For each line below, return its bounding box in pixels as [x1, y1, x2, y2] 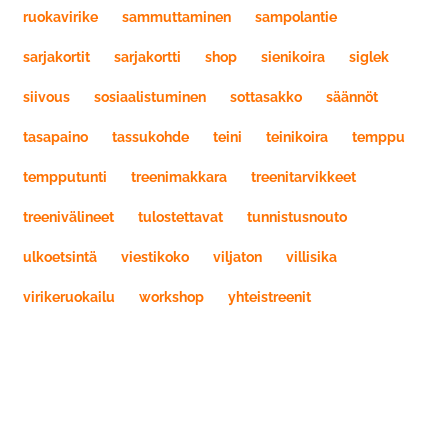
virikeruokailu [23, 288, 115, 305]
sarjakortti [114, 48, 181, 65]
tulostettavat [138, 208, 223, 225]
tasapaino [23, 128, 88, 145]
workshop [139, 288, 204, 305]
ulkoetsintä [23, 248, 97, 265]
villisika [286, 248, 337, 265]
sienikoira [261, 48, 325, 65]
